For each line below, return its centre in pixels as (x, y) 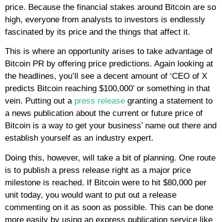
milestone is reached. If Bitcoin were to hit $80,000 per (106, 182)
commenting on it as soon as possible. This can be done (109, 207)
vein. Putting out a (40, 101)
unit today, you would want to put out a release (91, 195)
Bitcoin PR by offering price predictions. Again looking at (109, 64)
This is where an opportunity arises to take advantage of (109, 52)
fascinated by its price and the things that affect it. (99, 32)
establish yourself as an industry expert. (79, 138)
